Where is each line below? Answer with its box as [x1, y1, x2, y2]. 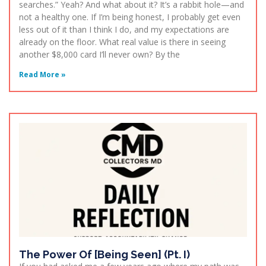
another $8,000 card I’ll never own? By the [19, 49, 180, 61]
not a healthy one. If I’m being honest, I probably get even [19, 11, 240, 23]
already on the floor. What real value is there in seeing [19, 36, 226, 48]
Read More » [19, 69, 66, 80]
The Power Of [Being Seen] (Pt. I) [19, 248, 190, 261]
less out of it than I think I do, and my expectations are [19, 24, 229, 36]
